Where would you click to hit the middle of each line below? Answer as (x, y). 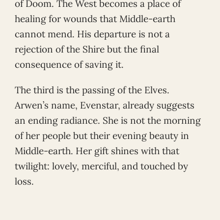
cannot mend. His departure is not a (92, 34)
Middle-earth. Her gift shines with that (97, 151)
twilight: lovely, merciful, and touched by (101, 166)
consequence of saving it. (69, 65)
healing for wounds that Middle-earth (95, 19)
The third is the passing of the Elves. (92, 90)
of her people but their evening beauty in (102, 136)
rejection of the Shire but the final (87, 49)
